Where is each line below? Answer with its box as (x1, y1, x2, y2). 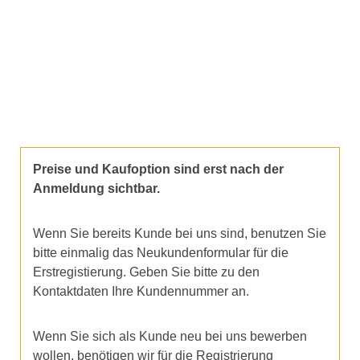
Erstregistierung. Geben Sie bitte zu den (33, 264, 260, 279)
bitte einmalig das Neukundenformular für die (33, 245, 288, 260)
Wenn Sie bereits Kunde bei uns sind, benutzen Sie (33, 226, 326, 240)
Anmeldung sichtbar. (33, 181, 160, 195)
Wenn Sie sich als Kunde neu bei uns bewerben (33, 329, 307, 343)
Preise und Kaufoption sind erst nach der (33, 162, 284, 176)
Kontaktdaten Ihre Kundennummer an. (33, 284, 249, 298)
